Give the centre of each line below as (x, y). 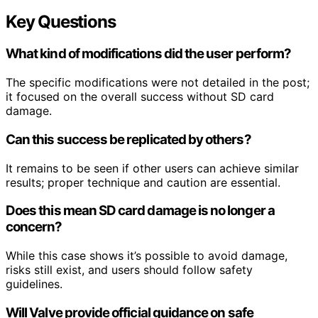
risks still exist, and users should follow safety (129, 270)
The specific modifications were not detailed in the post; (158, 83)
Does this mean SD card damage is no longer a (140, 211)
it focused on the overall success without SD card (140, 97)
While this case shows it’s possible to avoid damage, (147, 256)
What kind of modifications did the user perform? (149, 54)
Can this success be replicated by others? (128, 139)
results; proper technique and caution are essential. (143, 182)
